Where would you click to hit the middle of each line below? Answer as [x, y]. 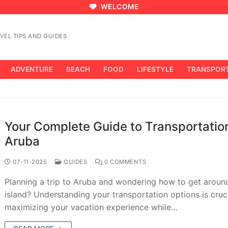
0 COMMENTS [124, 162]
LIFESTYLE [155, 69]
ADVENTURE [32, 69]
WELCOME [119, 7]
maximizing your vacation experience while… [91, 207]
